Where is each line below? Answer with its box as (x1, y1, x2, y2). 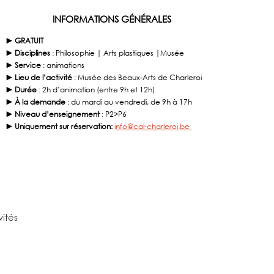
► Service (6, 60, 43, 70)
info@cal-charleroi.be (114, 121, 192, 131)
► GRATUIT (6, 35, 44, 45)
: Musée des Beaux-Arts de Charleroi (72, 72, 202, 82)
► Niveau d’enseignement (6, 109, 100, 119)
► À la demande (6, 97, 66, 106)
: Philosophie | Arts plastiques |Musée (52, 48, 185, 57)
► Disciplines (6, 48, 53, 57)
